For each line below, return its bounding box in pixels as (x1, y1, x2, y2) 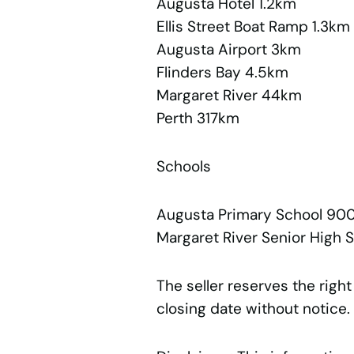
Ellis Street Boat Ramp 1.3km (156, 17, 350, 37)
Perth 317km (156, 108, 239, 129)
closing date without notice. (156, 299, 350, 319)
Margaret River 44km (156, 85, 302, 106)
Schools (156, 156, 211, 177)
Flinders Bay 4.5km (156, 62, 288, 83)
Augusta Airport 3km (156, 40, 301, 60)
